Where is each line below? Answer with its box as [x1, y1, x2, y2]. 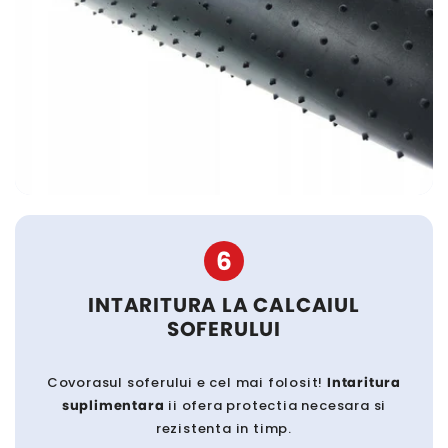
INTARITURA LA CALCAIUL [88, 290, 360, 319]
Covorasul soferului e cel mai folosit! [46, 372, 328, 392]
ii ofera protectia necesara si [164, 395, 387, 415]
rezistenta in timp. [155, 418, 293, 438]
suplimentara [61, 395, 165, 415]
